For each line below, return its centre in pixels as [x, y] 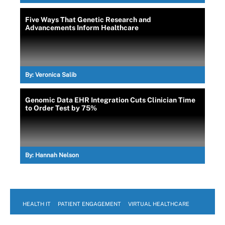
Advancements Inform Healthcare [82, 27]
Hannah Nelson [57, 155]
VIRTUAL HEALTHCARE [159, 204]
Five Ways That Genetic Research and [88, 19]
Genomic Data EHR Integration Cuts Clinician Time [110, 100]
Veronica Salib [56, 75]
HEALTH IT [37, 204]
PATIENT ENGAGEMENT [89, 204]
